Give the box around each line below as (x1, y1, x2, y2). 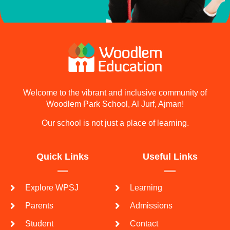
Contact (129, 219, 158, 228)
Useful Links (142, 151, 198, 162)
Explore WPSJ (25, 183, 79, 192)
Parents (25, 201, 53, 210)
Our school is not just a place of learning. (41, 118, 189, 127)
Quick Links (36, 151, 89, 162)
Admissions (129, 201, 172, 210)
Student (25, 219, 53, 228)
